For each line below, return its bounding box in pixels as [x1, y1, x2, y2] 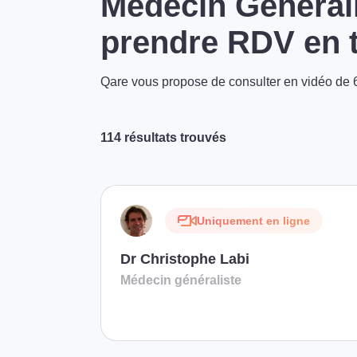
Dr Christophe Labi [120, 251, 249, 267]
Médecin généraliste [120, 273, 241, 287]
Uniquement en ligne [197, 214, 310, 227]
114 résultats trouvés [100, 131, 226, 144]
